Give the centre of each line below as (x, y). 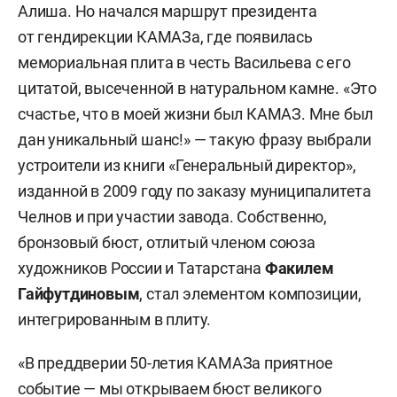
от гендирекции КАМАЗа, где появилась (165, 37)
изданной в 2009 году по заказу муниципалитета (195, 191)
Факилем (299, 268)
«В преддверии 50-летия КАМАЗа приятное (175, 363)
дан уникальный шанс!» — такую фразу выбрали (195, 140)
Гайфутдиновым (79, 294)
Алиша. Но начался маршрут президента (167, 11)
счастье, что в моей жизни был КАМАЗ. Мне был (196, 114)
